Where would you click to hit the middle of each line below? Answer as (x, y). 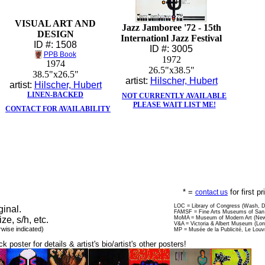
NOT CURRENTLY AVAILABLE (174, 96)
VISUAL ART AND (55, 23)
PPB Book (60, 54)
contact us (211, 192)
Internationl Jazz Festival (171, 38)
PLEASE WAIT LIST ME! (174, 105)
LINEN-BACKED (55, 95)
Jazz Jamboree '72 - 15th (171, 28)
